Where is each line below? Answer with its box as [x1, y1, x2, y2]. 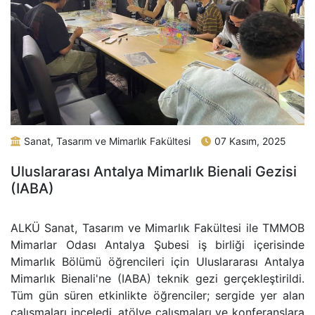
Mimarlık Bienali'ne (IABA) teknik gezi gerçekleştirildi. [11, 271, 304, 286]
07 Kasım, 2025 [214, 135, 286, 148]
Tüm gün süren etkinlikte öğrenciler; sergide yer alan [11, 288, 304, 303]
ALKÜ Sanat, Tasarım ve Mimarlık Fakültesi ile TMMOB [11, 221, 304, 236]
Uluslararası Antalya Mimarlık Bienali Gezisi [11, 163, 297, 181]
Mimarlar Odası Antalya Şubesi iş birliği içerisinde [11, 238, 304, 252]
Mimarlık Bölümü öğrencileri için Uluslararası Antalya [11, 255, 304, 269]
